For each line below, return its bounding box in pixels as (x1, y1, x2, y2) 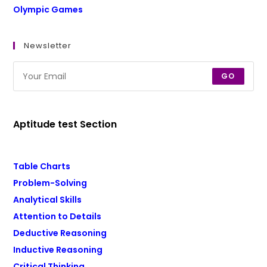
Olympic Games (13, 4, 83, 15)
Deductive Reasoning (13, 227, 107, 239)
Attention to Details (13, 210, 102, 222)
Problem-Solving (13, 177, 88, 189)
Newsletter (24, 40, 72, 51)
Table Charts (13, 160, 71, 172)
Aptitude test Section (13, 117, 117, 131)
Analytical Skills (13, 194, 82, 206)
